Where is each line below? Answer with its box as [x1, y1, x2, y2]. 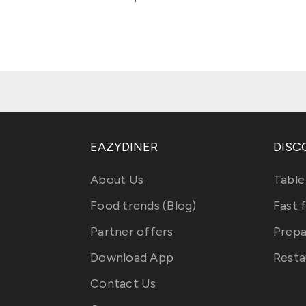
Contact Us [90, 276, 156, 291]
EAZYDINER [90, 139, 158, 154]
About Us [90, 172, 143, 187]
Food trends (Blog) [90, 198, 197, 213]
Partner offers [90, 224, 173, 239]
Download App [90, 250, 173, 265]
